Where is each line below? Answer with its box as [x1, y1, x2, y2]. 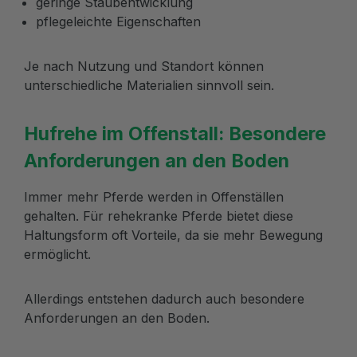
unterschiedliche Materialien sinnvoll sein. [24, 76, 274, 93]
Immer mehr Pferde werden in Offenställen [24, 188, 284, 205]
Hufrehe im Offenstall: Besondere [24, 121, 326, 145]
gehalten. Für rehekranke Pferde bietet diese [24, 207, 293, 224]
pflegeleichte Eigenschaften [36, 13, 201, 29]
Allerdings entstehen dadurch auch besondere [24, 290, 304, 307]
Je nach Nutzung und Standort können [24, 57, 264, 74]
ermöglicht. [24, 245, 91, 262]
